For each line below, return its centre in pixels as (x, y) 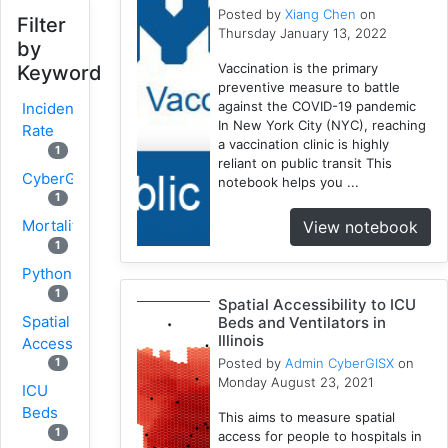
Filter (41, 25)
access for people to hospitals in (320, 435)
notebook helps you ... (289, 181)
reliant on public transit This (305, 162)
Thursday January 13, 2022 (303, 32)
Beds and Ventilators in (302, 322)
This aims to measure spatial (307, 416)
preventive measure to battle (309, 86)
